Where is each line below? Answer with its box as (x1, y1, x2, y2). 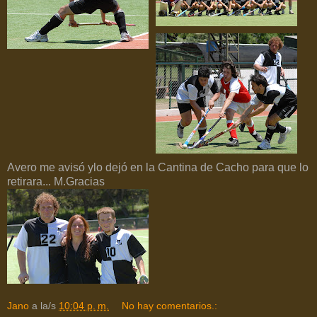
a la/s (32, 299, 59, 311)
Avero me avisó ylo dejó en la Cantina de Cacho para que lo (7, 161, 309, 173)
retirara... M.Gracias (7, 175, 105, 188)
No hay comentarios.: (122, 299, 218, 311)
